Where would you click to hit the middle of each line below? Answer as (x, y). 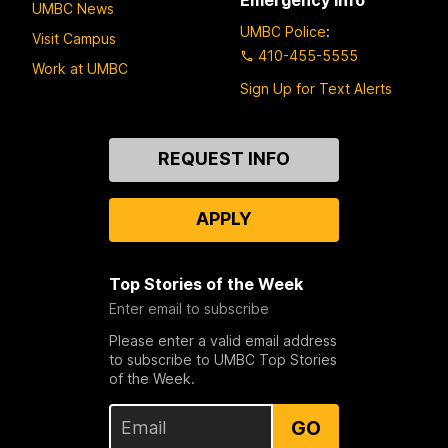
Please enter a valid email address (222, 340)
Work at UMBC (80, 68)
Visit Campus (74, 38)
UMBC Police (283, 31)
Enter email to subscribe (188, 308)
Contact (65, 147)
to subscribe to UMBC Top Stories (222, 359)
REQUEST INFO (223, 158)
